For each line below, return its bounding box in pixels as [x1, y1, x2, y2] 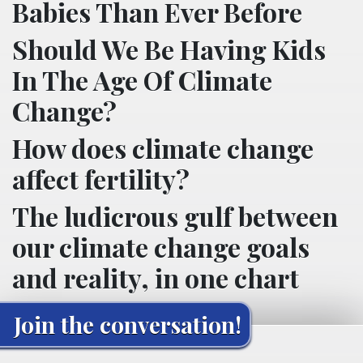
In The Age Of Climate [12, 62, 272, 97]
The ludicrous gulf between [12, 199, 338, 233]
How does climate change [12, 130, 314, 165]
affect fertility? [12, 161, 190, 196]
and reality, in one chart [12, 260, 299, 295]
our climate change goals [12, 229, 310, 264]
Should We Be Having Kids [12, 32, 326, 66]
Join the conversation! [14, 310, 241, 340]
